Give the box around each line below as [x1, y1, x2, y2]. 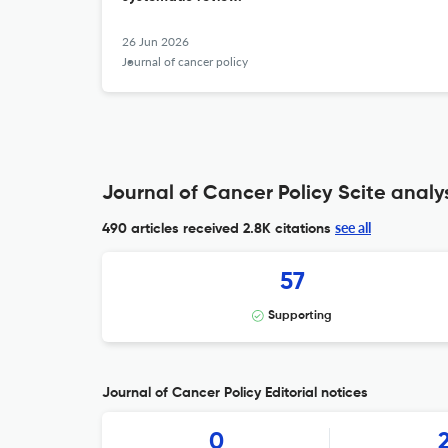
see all [335, 219, 371, 236]
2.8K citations [239, 222, 331, 236]
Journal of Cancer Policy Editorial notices [102, 386, 368, 400]
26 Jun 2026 [122, 34, 189, 49]
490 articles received [102, 222, 239, 236]
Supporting [268, 310, 332, 322]
